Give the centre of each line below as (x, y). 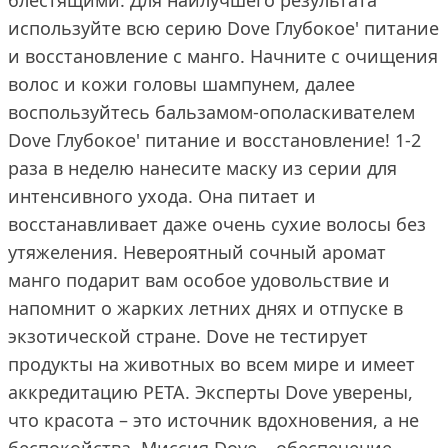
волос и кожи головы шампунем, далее (181, 84)
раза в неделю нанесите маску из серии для (202, 168)
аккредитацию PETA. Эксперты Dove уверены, (210, 392)
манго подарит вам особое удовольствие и (199, 280)
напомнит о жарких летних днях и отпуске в (205, 308)
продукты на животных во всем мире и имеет (211, 364)
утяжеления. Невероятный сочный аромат (197, 252)
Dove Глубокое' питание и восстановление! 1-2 (214, 140)
